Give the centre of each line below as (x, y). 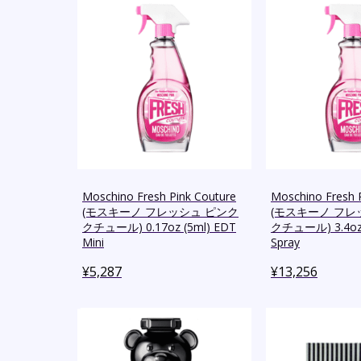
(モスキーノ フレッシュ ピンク (160, 212)
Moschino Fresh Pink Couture (159, 197)
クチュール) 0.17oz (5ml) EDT (159, 227)
